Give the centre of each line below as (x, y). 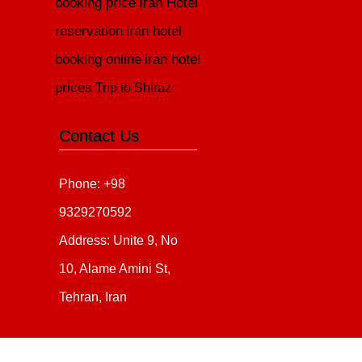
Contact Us (99, 136)
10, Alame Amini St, (115, 269)
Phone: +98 (93, 184)
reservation (89, 31)
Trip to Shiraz (134, 88)
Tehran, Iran (93, 297)
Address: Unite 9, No (119, 240)
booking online (99, 59)
